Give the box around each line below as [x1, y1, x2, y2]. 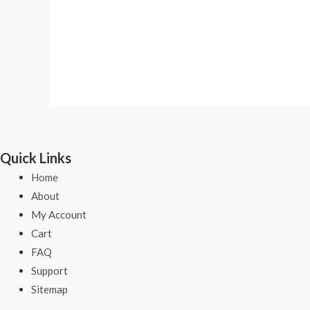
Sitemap [31, 283, 68, 296]
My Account [31, 208, 86, 221]
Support [31, 264, 68, 277]
